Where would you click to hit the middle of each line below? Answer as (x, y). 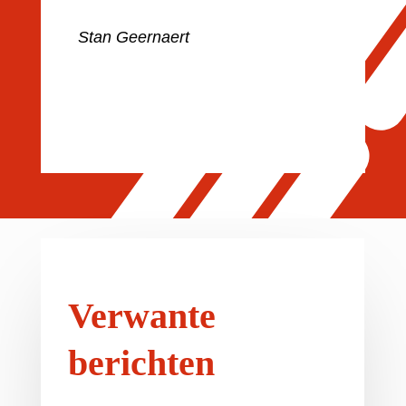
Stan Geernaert (134, 37)
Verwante (141, 316)
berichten (141, 363)
